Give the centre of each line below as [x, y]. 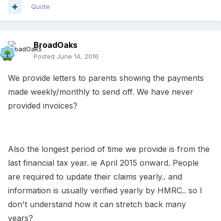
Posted [45, 56]
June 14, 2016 [78, 56]
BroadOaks [55, 45]
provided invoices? [43, 106]
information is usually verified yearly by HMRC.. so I [105, 191]
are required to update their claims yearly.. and [95, 177]
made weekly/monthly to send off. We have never [101, 92]
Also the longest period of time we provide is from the [109, 149]
